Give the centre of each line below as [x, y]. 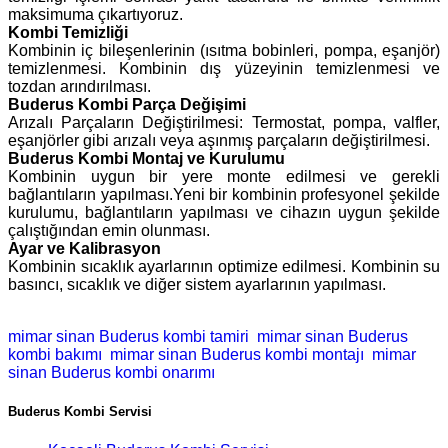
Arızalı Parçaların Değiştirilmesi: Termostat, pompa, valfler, [224, 123]
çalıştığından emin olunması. [109, 231]
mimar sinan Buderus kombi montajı [235, 355]
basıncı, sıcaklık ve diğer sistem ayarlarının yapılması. [197, 285]
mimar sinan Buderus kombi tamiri [128, 337]
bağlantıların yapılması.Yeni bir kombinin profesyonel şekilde [224, 195]
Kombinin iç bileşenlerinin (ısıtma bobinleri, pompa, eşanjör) [224, 51]
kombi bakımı [55, 355]
